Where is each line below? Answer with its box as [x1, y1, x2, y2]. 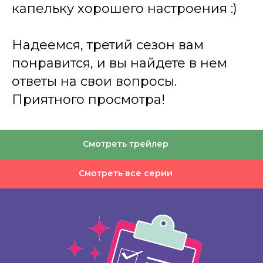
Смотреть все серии [79, 168, 173, 179]
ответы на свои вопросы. [12, 73, 177, 89]
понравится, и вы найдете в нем [12, 55, 227, 71]
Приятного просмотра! [12, 91, 165, 107]
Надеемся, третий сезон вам [12, 36, 204, 53]
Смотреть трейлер [83, 139, 169, 150]
